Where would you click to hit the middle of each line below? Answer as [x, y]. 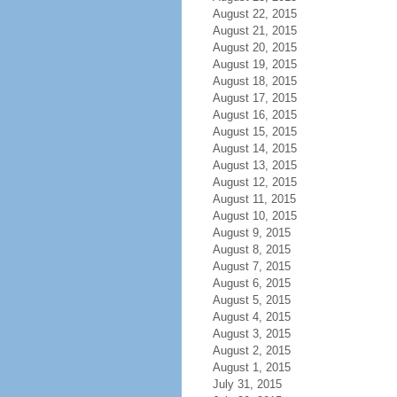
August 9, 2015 [251, 233]
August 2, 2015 [251, 350]
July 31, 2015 [247, 384]
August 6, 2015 [251, 283]
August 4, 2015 [251, 317]
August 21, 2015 [254, 31]
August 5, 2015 [251, 300]
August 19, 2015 [254, 64]
